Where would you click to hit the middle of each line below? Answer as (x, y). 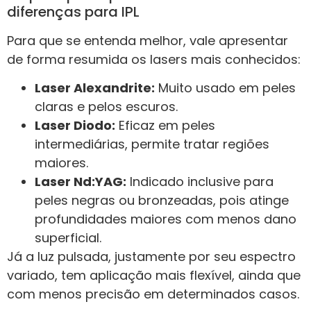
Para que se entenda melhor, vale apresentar (148, 40)
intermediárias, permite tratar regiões (152, 144)
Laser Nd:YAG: (81, 182)
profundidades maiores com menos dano (166, 219)
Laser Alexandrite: (95, 88)
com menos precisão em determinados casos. (153, 294)
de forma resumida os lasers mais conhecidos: (154, 59)
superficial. (68, 238)
